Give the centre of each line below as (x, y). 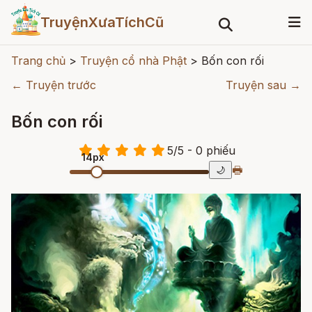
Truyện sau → (263, 85)
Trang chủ (38, 61)
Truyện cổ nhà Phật (133, 61)
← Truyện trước (54, 85)
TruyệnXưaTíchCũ (102, 22)
